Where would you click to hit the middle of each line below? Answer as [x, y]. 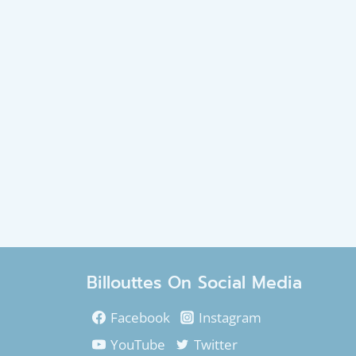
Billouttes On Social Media [194, 282]
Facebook [140, 317]
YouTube [137, 344]
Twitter [216, 344]
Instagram [230, 317]
